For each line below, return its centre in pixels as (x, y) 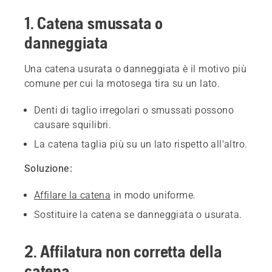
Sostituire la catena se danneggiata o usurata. (138, 214)
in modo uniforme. (153, 195)
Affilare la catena (73, 195)
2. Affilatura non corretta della (123, 251)
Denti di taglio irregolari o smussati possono (134, 110)
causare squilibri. (73, 124)
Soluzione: (48, 168)
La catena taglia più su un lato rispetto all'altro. (141, 144)
